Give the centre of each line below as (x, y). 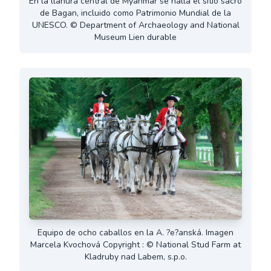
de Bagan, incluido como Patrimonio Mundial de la (135, 13)
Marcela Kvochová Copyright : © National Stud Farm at (135, 244)
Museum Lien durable (135, 37)
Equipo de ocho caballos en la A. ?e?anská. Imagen (135, 232)
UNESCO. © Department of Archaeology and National (135, 25)
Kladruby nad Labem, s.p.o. (135, 256)
